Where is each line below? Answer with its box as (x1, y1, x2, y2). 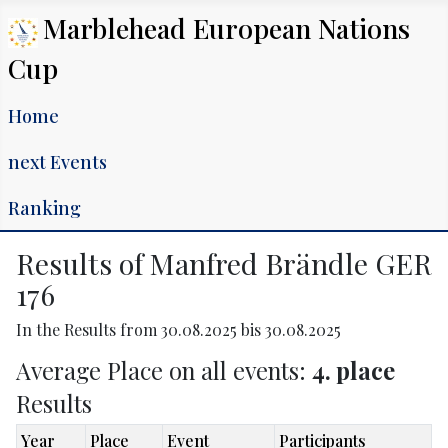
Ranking (8, 195, 81, 220)
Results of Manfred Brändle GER (16, 244, 432, 282)
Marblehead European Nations (43, 10, 410, 46)
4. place (312, 355, 395, 386)
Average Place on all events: (16, 355, 312, 386)
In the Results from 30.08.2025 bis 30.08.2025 (16, 319, 341, 340)
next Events (8, 149, 107, 174)
